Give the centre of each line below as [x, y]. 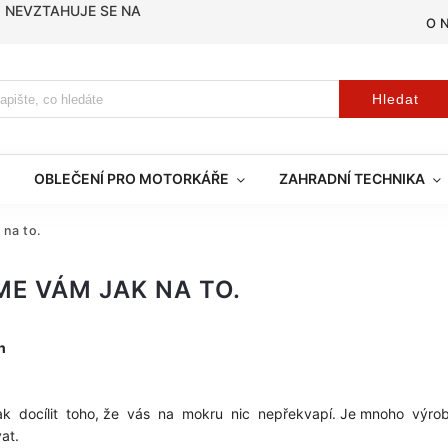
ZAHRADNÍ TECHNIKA [352, 178]
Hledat [395, 99]
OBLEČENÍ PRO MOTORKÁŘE [131, 178]
